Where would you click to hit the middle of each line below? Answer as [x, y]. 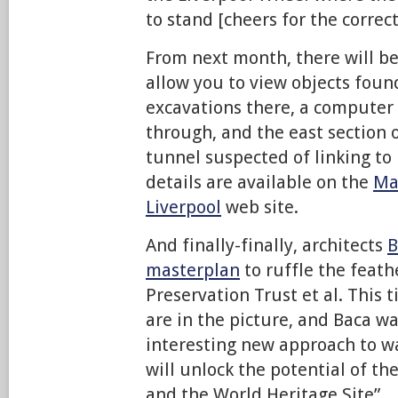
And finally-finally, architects [267, 245]
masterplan [193, 270]
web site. [260, 207]
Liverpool [183, 207]
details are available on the [259, 182]
